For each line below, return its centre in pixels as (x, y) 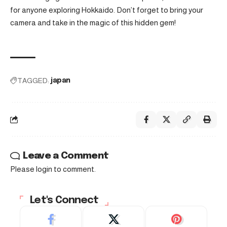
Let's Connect (64, 200)
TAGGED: (33, 80)
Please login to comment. (53, 169)
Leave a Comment (66, 156)
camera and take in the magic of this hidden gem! (93, 22)
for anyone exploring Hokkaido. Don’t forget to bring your (107, 10)
